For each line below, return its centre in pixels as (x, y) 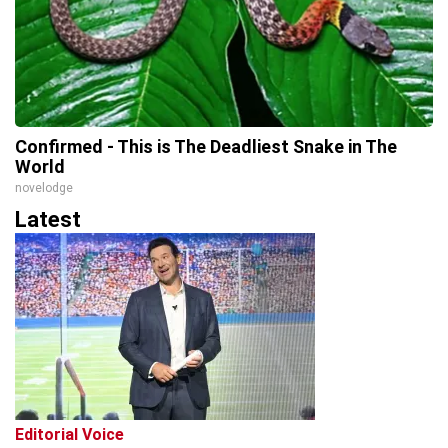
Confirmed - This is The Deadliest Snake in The (206, 146)
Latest (48, 219)
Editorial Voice (69, 434)
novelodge (44, 188)
